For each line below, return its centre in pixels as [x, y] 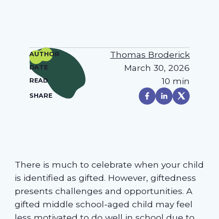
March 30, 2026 [157, 67]
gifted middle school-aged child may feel [103, 204]
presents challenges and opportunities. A [103, 191]
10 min [176, 81]
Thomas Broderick [150, 54]
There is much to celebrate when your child [109, 165]
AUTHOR [44, 54]
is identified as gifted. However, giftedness [105, 178]
